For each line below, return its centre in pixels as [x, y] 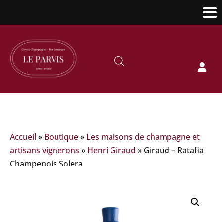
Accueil [23, 137]
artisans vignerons [45, 150]
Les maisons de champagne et [143, 137]
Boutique [61, 137]
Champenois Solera [46, 163]
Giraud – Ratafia [174, 150]
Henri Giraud [111, 150]
